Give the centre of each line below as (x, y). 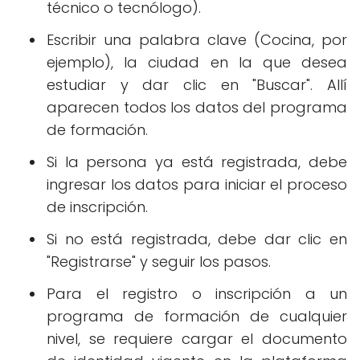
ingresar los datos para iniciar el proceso (197, 185)
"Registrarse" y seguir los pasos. (159, 262)
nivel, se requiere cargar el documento (197, 339)
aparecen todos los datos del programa (197, 108)
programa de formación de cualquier (197, 317)
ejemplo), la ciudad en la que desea (197, 63)
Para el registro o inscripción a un (197, 294)
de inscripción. (97, 207)
